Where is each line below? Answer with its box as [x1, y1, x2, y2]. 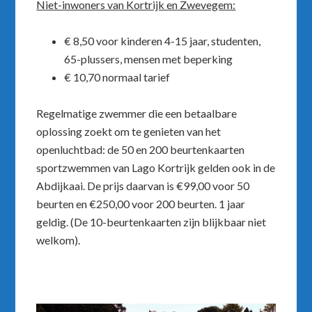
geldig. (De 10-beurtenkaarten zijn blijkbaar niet [36, 215, 267, 228]
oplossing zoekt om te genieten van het [36, 125, 221, 138]
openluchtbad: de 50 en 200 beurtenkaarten [36, 143, 245, 156]
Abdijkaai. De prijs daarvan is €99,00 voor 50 [36, 179, 250, 192]
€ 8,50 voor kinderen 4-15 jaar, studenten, [64, 34, 261, 47]
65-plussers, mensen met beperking [64, 52, 233, 65]
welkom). [36, 233, 81, 247]
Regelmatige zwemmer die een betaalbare [36, 107, 237, 120]
